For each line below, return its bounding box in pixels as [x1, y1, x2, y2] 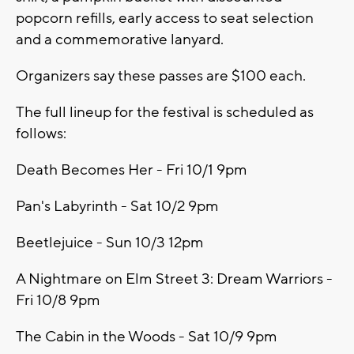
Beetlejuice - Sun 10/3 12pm [16, 233, 204, 253]
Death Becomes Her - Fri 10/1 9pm [16, 160, 247, 180]
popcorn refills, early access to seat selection [16, 9, 314, 28]
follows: [16, 124, 66, 144]
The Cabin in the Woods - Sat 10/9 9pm [16, 327, 277, 347]
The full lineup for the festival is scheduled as [16, 103, 314, 122]
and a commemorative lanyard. [16, 30, 224, 50]
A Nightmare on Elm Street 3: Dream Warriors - [16, 269, 333, 289]
